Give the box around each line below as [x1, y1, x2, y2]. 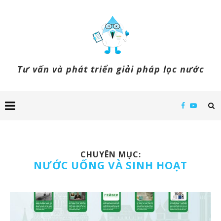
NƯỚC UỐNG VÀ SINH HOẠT [34, 158, 187, 172]
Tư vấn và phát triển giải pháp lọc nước [17, 63, 204, 75]
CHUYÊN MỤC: [80, 149, 141, 160]
